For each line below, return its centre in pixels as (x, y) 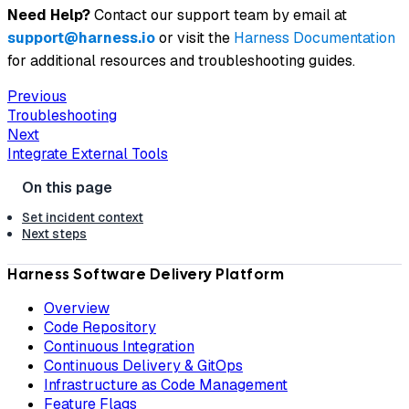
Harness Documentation (315, 37)
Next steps (54, 234)
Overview (77, 309)
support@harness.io (81, 37)
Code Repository (100, 328)
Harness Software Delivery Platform (146, 275)
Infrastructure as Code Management (166, 385)
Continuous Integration (119, 347)
